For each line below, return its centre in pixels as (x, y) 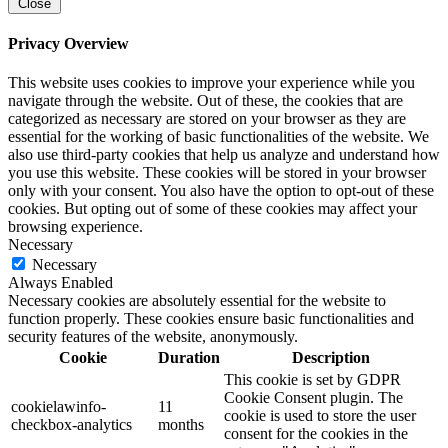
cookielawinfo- (58, 407)
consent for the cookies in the (316, 434)
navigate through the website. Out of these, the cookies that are (205, 101)
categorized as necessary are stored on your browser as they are (207, 119)
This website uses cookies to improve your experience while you (211, 83)
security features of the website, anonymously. (153, 337)
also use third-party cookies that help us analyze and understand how (224, 155)
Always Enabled (60, 283)
